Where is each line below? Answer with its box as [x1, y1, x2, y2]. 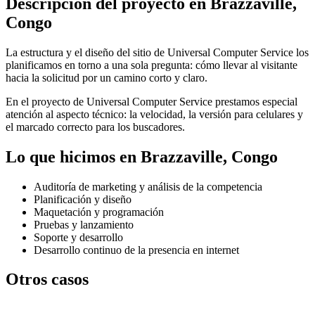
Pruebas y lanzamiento [34, 218, 134, 231]
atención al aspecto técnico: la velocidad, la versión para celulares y [6, 108, 303, 120]
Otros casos [6, 270, 89, 289]
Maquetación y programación [34, 205, 164, 218]
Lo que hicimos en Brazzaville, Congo [6, 147, 278, 166]
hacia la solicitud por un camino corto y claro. [6, 71, 207, 84]
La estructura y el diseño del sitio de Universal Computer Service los [6, 46, 309, 58]
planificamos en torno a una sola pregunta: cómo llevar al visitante [6, 58, 297, 71]
